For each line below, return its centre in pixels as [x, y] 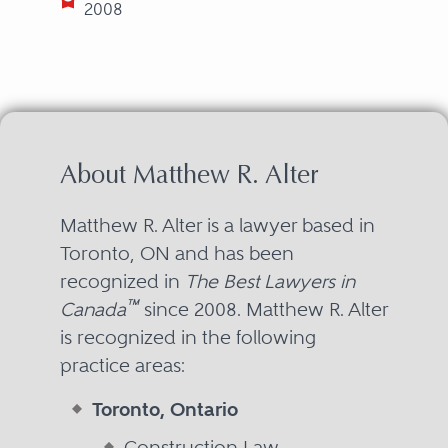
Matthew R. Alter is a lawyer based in [217, 225]
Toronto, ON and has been [176, 253]
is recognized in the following [187, 337]
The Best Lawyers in [269, 281]
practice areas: [122, 365]
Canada [92, 309]
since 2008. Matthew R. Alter [263, 309]
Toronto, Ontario [164, 409]
